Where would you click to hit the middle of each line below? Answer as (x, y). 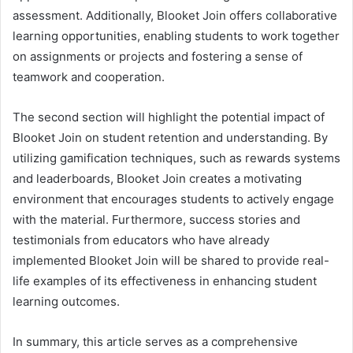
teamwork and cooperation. (89, 76)
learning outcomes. (66, 301)
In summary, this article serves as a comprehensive (155, 341)
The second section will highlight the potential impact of (169, 117)
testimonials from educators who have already (141, 240)
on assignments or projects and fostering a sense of (158, 56)
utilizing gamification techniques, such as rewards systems (176, 158)
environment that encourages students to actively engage (173, 199)
